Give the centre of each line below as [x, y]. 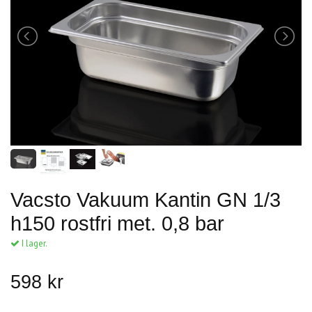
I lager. [33, 243]
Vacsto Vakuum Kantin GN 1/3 [146, 200]
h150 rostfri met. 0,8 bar [117, 223]
